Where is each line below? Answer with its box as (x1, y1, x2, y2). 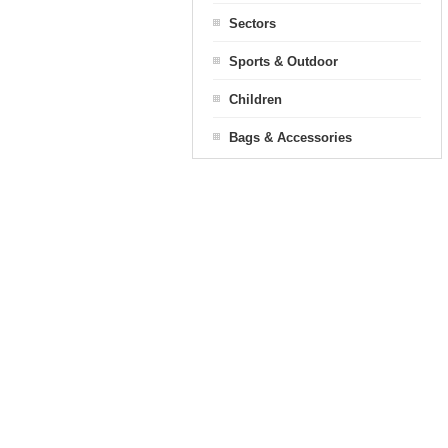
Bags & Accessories (229, 130, 352, 145)
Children (229, 92, 282, 107)
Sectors (229, 16, 276, 31)
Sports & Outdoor (229, 54, 338, 69)
